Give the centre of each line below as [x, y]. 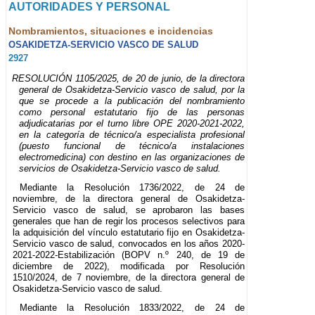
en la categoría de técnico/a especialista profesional [132, 135]
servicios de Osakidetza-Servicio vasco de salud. [120, 169]
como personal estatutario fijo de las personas [132, 112]
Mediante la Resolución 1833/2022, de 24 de [132, 308]
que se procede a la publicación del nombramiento [132, 101]
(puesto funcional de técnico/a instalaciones [132, 146]
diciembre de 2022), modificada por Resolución [129, 266]
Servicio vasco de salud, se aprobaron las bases [129, 210]
